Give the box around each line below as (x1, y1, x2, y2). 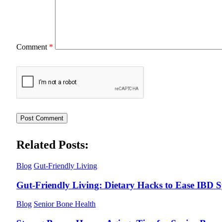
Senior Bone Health (34, 200, 96, 209)
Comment (16, 43, 49, 52)
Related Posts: (16, 138, 89, 152)
